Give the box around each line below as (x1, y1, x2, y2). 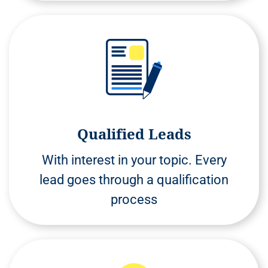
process (111, 191, 157, 207)
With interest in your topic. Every (41, 152, 227, 167)
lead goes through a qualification (39, 172, 229, 187)
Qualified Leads (77, 123, 191, 144)
